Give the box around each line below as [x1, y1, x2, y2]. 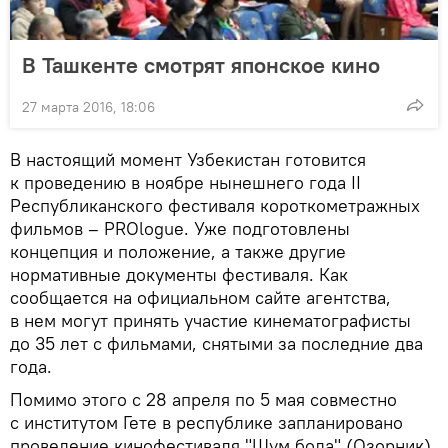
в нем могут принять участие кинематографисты [10, 309, 411, 333]
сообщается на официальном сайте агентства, [10, 286, 391, 310]
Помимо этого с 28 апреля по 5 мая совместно [10, 388, 397, 412]
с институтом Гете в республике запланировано [10, 411, 403, 435]
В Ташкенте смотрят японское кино [22, 51, 380, 80]
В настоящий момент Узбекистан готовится [10, 148, 366, 172]
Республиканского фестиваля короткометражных [10, 194, 420, 218]
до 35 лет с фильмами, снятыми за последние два [10, 332, 423, 356]
